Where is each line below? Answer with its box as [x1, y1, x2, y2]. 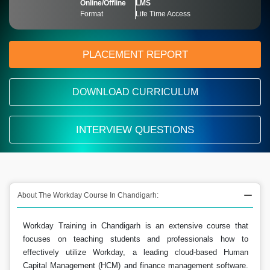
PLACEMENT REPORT [82, 49, 188, 60]
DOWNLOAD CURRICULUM [72, 87, 198, 97]
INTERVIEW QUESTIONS [76, 124, 194, 136]
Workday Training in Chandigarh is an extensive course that [23, 221, 248, 230]
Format [80, 10, 103, 18]
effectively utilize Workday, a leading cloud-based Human [23, 248, 248, 257]
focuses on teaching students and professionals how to [23, 234, 248, 243]
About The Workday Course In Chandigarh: [17, 191, 159, 199]
